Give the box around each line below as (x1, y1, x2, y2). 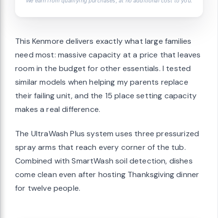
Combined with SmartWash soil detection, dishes (15, 156, 193, 166)
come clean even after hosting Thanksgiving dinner (15, 169, 200, 180)
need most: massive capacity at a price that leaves (15, 50, 201, 60)
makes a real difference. (15, 104, 101, 115)
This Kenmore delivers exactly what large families (15, 36, 192, 47)
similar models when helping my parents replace (15, 77, 188, 88)
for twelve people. (15, 183, 81, 194)
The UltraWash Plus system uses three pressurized (15, 128, 200, 139)
